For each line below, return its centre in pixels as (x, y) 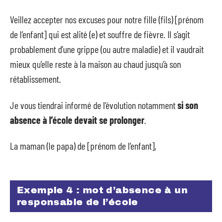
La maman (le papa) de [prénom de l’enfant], (83, 146)
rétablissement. (35, 79)
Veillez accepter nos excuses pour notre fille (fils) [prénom (107, 19)
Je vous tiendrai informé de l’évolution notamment (94, 105)
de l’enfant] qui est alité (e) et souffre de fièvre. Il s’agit (100, 34)
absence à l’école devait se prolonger (77, 120)
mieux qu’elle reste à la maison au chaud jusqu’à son (95, 64)
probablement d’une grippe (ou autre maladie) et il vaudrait (107, 49)
